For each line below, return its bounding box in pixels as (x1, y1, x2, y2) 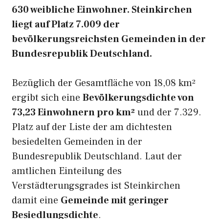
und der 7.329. (135, 106, 201, 119)
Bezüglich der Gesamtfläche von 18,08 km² (12, 77, 196, 89)
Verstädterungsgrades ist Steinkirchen (12, 179, 180, 192)
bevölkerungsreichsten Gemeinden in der (12, 33, 206, 45)
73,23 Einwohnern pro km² (12, 106, 135, 119)
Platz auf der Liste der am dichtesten (12, 121, 172, 133)
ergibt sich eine (12, 91, 83, 104)
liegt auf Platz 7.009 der (12, 18, 120, 31)
